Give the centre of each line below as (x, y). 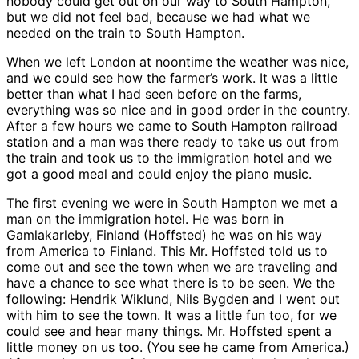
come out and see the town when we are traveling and (172, 266)
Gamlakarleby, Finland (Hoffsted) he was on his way (164, 234)
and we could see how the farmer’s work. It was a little (172, 77)
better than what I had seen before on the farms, (154, 93)
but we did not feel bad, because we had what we (158, 16)
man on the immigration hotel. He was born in (145, 218)
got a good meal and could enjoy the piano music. (159, 173)
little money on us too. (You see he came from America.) (178, 347)
